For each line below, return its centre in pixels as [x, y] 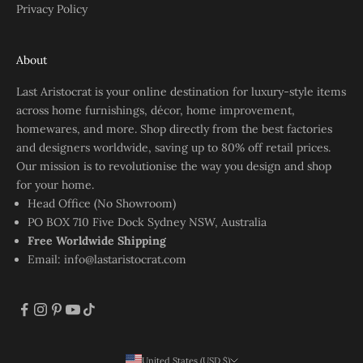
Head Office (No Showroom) [102, 204]
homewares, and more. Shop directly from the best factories [174, 129]
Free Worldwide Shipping [97, 241]
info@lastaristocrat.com [125, 260]
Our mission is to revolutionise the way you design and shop [174, 167]
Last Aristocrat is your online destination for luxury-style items [181, 92]
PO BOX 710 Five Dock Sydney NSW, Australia [147, 222]
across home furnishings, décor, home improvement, [156, 111]
